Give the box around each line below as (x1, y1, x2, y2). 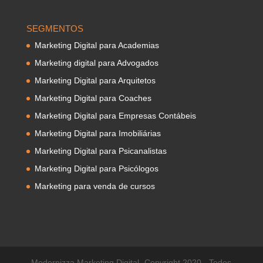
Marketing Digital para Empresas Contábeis (34, 111, 196, 121)
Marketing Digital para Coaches (34, 93, 151, 103)
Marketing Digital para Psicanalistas (34, 146, 167, 156)
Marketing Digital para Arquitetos (34, 76, 156, 86)
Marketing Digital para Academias (34, 41, 159, 50)
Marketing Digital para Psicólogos (34, 164, 159, 174)
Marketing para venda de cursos (34, 181, 155, 191)
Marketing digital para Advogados (34, 58, 159, 68)
